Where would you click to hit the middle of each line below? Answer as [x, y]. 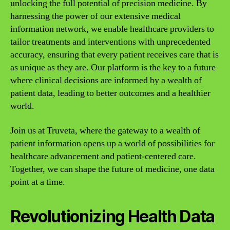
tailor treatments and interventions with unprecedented [110, 42]
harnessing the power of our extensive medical [95, 16]
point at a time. [38, 182]
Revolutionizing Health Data [113, 216]
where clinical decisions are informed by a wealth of [106, 80]
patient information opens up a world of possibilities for [112, 143]
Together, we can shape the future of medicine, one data [112, 169]
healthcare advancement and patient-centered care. [103, 156]
